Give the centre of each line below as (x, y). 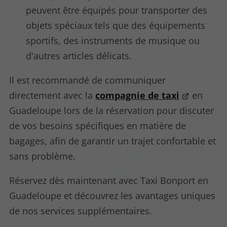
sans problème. (43, 156)
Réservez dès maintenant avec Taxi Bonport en (109, 181)
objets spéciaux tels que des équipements (116, 26)
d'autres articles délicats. (79, 56)
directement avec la (52, 96)
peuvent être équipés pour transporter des (117, 10)
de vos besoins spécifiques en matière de (98, 126)
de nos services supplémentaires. (81, 211)
